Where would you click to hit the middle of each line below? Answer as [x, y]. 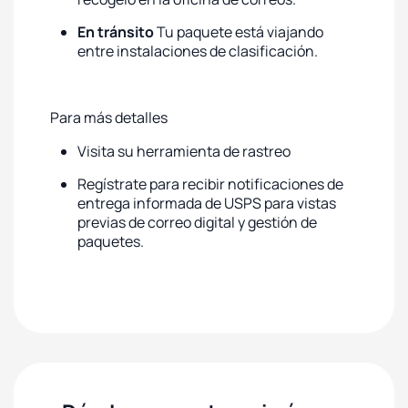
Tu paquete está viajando [240, 32]
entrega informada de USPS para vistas [207, 203]
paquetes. [111, 241]
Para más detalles [109, 117]
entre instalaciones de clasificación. [198, 51]
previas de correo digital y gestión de [197, 222]
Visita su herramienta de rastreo [184, 151]
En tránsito [117, 32]
